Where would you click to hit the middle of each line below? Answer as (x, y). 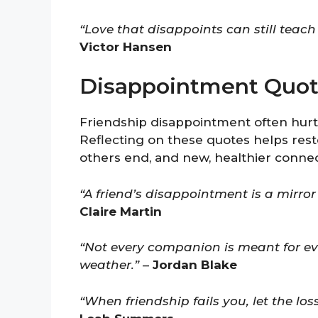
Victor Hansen (126, 46)
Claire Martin (121, 211)
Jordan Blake (195, 265)
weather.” (109, 265)
